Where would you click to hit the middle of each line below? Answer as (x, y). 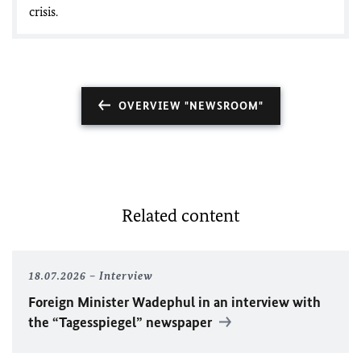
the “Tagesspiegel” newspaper (122, 322)
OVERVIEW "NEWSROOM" (191, 106)
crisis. (44, 12)
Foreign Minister (80, 302)
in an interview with (259, 302)
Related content (180, 216)
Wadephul (165, 302)
